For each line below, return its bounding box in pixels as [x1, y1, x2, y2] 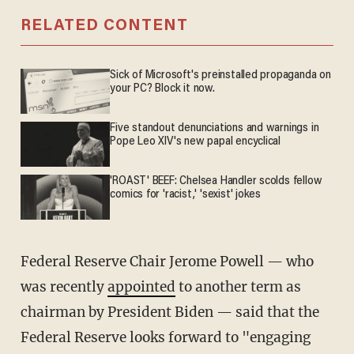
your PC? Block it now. [110, 83, 215, 96]
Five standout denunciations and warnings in [110, 122, 319, 135]
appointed [107, 277, 175, 296]
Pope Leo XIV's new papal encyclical [110, 136, 281, 149]
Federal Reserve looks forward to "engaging [20, 328, 311, 346]
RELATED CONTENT [20, 18, 188, 35]
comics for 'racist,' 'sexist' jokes [110, 189, 262, 201]
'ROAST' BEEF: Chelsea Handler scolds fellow [110, 175, 322, 188]
